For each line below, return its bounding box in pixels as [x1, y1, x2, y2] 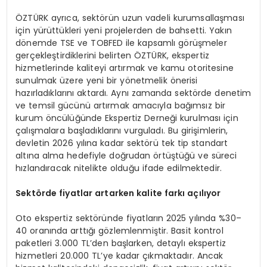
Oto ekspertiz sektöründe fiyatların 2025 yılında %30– [15, 212, 241, 225]
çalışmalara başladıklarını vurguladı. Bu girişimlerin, [15, 125, 228, 137]
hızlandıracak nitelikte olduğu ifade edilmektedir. [15, 162, 222, 175]
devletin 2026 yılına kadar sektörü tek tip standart [15, 137, 228, 150]
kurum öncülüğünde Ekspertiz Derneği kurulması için [15, 112, 238, 125]
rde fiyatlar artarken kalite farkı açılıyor [41, 187, 221, 200]
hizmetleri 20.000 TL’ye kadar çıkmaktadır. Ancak [15, 250, 223, 262]
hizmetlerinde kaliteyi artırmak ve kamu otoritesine [15, 62, 234, 74]
